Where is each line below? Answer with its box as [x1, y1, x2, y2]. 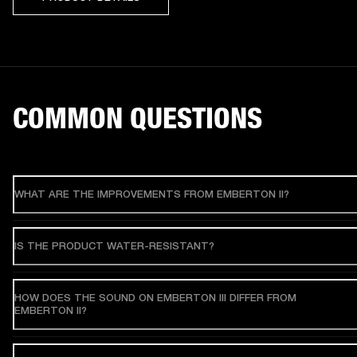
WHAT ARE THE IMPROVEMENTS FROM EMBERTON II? [14, 187, 289, 200]
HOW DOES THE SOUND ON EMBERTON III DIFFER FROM [14, 291, 296, 304]
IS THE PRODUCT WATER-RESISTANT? [14, 239, 214, 252]
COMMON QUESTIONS [13, 100, 262, 135]
